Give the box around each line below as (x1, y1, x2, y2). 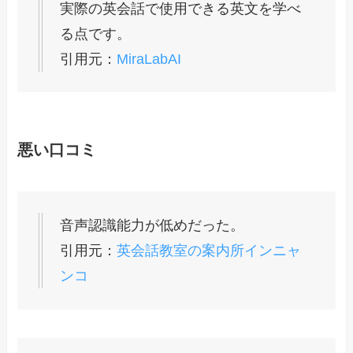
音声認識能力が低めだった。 (60, 217, 245, 233)
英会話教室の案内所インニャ (117, 242, 302, 258)
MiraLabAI (117, 50, 182, 67)
